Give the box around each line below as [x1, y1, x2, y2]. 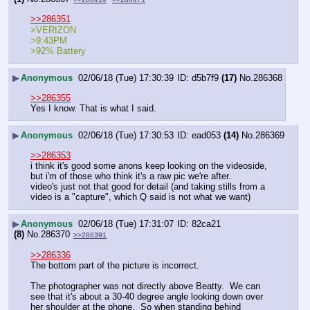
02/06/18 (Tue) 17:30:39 [78, 73, 174, 84]
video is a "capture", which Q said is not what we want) [30, 191, 250, 202]
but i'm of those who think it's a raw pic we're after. [30, 170, 231, 181]
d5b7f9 [192, 73, 219, 84]
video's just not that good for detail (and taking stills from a [30, 181, 265, 192]
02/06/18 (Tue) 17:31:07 [78, 219, 174, 230]
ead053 [192, 130, 221, 141]
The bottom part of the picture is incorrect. [30, 259, 199, 271]
